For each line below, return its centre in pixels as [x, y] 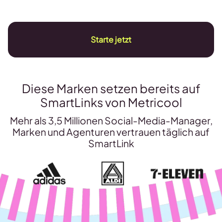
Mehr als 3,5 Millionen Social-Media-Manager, [111, 121]
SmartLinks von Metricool [111, 102]
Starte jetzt [111, 40]
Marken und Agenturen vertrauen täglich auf [111, 132]
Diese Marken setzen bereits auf [111, 88]
